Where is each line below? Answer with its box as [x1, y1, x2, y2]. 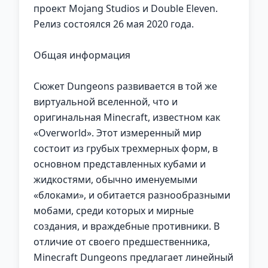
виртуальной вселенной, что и [33, 95, 178, 108]
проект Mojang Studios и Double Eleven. [33, 2, 218, 15]
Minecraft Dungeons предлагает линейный [33, 251, 233, 264]
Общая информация [33, 48, 130, 62]
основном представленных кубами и [33, 157, 206, 170]
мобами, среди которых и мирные [33, 204, 194, 217]
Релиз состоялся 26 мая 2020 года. [33, 17, 194, 31]
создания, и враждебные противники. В [33, 220, 220, 233]
